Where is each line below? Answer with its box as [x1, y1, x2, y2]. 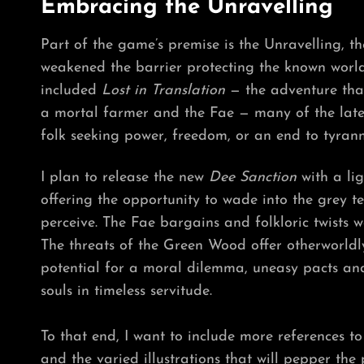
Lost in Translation [102, 83, 230, 99]
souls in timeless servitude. [41, 283, 212, 299]
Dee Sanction [209, 169, 297, 185]
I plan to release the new [41, 169, 209, 185]
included [41, 83, 102, 99]
